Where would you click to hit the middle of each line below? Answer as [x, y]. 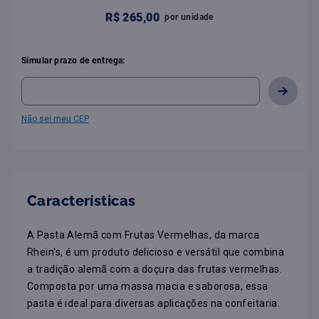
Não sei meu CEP [55, 119]
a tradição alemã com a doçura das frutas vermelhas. [155, 269]
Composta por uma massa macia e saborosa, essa [148, 286]
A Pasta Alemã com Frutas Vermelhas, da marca [143, 235]
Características [82, 200]
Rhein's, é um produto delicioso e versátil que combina [156, 252]
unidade [197, 17]
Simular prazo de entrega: [73, 60]
